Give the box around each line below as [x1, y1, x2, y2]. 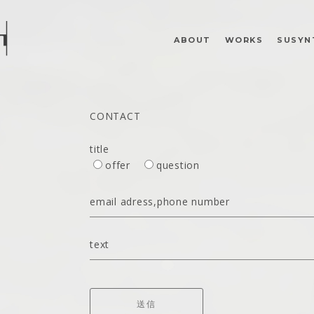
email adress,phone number [90, 195, 230, 208]
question [156, 158, 200, 172]
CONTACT [90, 109, 141, 123]
